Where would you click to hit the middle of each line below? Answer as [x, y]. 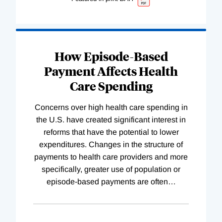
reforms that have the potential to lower [111, 132]
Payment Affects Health [111, 71]
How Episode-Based [111, 56]
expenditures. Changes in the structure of [111, 145]
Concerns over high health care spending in [111, 108]
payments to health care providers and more [111, 157]
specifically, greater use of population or [111, 169]
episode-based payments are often [107, 182]
